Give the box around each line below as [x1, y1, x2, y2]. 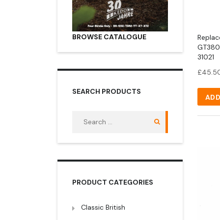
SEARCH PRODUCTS [72, 86, 141, 96]
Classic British [81, 202, 125, 212]
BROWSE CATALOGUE [72, 32, 146, 41]
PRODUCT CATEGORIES [72, 177, 153, 187]
